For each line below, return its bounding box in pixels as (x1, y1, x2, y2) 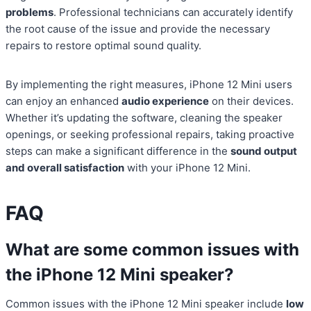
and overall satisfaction (6, 161, 124, 175)
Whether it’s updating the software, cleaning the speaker (6, 111, 283, 125)
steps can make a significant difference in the (6, 144, 230, 158)
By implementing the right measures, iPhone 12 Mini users (6, 78, 292, 92)
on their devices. (209, 94, 294, 108)
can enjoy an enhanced (6, 94, 121, 108)
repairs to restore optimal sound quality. (6, 39, 201, 53)
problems (6, 6, 53, 19)
